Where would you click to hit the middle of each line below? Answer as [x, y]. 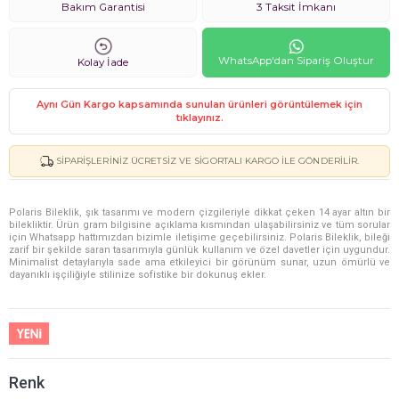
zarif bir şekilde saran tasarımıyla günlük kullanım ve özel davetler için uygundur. [199, 250]
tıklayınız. [199, 118]
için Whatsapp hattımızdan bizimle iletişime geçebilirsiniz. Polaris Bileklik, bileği [199, 237]
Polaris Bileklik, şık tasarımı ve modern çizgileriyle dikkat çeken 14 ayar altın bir [199, 212]
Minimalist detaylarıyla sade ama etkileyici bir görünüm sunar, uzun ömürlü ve [199, 262]
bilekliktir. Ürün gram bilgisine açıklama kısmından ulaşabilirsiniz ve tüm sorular [199, 225]
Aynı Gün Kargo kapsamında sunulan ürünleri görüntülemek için [199, 104]
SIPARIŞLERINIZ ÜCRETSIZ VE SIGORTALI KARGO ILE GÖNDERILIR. [208, 161]
